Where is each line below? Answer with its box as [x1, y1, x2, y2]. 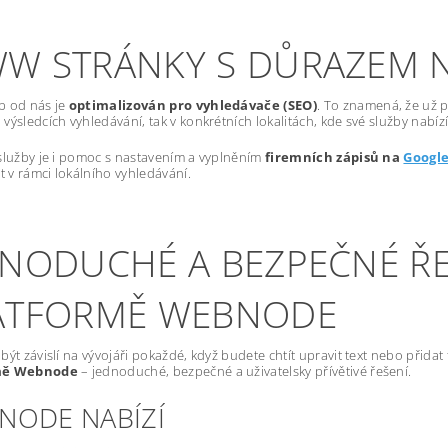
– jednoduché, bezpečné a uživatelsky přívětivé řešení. [77, 362, 412, 380]
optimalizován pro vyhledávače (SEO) [68, 96, 318, 114]
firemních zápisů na [265, 148, 404, 166]
